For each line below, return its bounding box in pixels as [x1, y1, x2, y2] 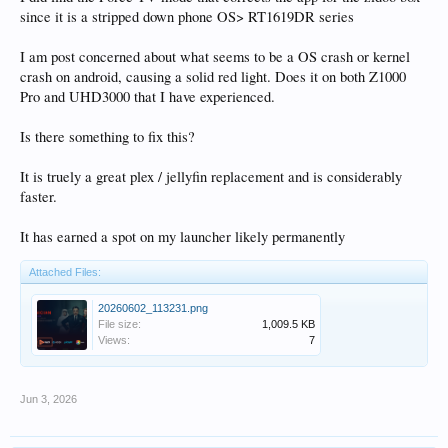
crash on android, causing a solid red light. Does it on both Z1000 [20, 66, 406, 86]
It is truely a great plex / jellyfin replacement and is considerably [20, 166, 402, 186]
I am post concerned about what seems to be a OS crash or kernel [20, 46, 410, 66]
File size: [98, 317, 141, 330]
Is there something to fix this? [20, 126, 195, 146]
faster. [20, 186, 57, 206]
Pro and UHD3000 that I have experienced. [20, 86, 275, 106]
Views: [98, 333, 130, 346]
